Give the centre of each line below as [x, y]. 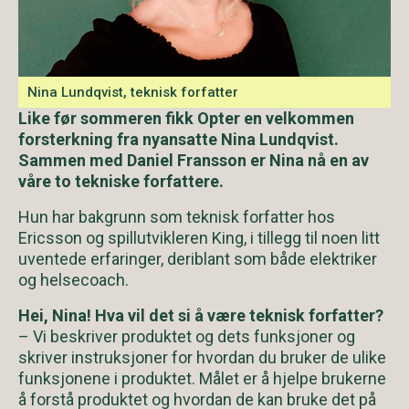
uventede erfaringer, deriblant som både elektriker [198, 258]
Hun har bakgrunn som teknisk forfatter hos [177, 216]
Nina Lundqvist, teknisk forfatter [133, 92]
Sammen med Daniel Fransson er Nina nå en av [194, 160]
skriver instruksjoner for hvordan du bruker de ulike [202, 357]
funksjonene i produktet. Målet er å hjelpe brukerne [202, 378]
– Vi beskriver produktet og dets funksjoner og [187, 336]
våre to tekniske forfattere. [121, 181]
